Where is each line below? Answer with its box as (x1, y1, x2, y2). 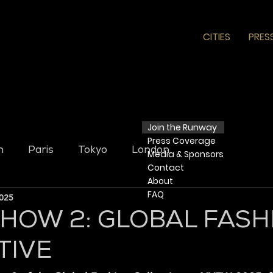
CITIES (202, 30, 230, 44)
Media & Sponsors (142, 148, 224, 160)
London (132, 145, 169, 156)
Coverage (172, 135, 218, 147)
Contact (142, 161, 184, 174)
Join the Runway (142, 121, 224, 133)
